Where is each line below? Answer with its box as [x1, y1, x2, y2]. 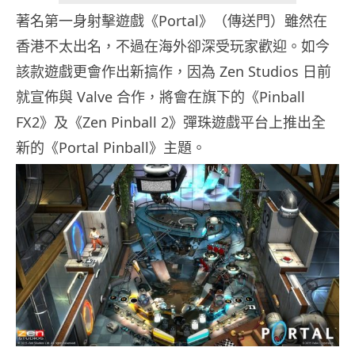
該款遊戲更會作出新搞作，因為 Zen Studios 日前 [16, 62, 331, 82]
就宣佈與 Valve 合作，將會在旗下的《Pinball [16, 87, 305, 107]
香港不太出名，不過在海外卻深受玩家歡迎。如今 [16, 36, 330, 56]
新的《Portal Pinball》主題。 [16, 138, 206, 158]
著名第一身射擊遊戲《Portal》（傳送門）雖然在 [16, 11, 327, 31]
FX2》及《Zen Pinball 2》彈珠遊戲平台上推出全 [16, 113, 326, 132]
